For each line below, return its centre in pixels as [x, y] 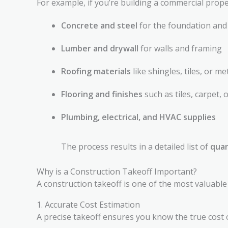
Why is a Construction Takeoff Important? [117, 172]
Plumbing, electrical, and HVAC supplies [138, 117]
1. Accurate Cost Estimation [88, 205]
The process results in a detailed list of [136, 147]
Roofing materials [96, 71]
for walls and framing [180, 48]
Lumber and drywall [100, 48]
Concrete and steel [99, 25]
